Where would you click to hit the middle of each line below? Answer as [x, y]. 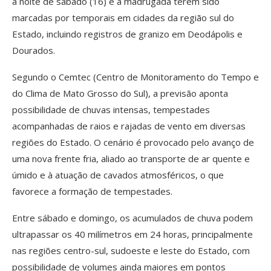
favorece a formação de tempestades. [92, 191]
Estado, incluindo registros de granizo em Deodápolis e [127, 34]
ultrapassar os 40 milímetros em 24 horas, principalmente [132, 234]
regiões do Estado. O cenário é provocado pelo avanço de [133, 142]
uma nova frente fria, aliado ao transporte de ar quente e [131, 158]
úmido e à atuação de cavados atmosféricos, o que [118, 175]
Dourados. [34, 50]
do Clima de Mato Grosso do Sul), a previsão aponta [120, 93]
